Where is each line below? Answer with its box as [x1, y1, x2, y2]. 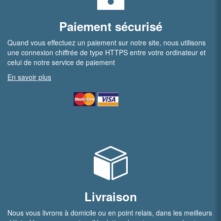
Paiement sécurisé [59, 18, 162, 35]
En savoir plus [7, 72, 51, 82]
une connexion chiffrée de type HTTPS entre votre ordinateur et [7, 47, 206, 57]
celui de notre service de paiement [7, 57, 115, 67]
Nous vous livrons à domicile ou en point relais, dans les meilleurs [7, 208, 212, 218]
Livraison [84, 188, 137, 205]
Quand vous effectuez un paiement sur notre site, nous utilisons [7, 37, 206, 47]
